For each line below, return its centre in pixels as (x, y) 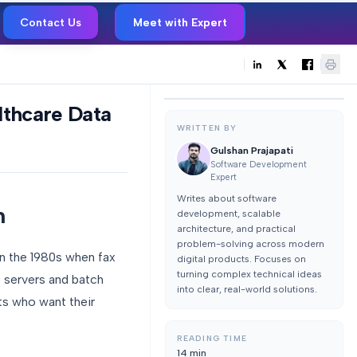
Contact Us (51, 22)
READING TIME (212, 338)
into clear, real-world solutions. (247, 289)
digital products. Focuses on (241, 259)
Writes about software (226, 198)
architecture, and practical (236, 228)
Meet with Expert (180, 22)
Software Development (258, 165)
